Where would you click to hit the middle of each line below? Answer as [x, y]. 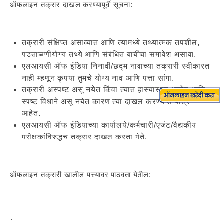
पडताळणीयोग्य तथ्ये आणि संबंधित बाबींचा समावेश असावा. [109, 54]
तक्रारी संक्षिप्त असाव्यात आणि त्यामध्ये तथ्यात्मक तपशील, [111, 42]
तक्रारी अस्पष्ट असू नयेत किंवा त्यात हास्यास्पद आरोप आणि [114, 89]
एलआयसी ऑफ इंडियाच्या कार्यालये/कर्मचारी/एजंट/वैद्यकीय [109, 125]
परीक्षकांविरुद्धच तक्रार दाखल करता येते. [84, 137]
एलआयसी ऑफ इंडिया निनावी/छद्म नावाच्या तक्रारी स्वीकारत [116, 66]
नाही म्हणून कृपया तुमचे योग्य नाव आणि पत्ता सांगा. [98, 78]
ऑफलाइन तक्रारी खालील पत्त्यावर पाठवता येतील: [81, 174]
